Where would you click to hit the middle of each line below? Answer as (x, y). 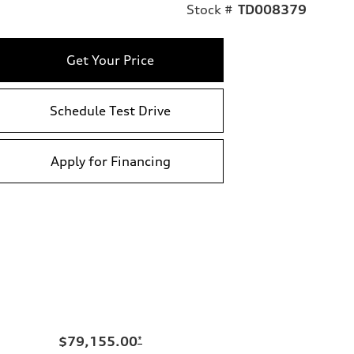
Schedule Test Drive (110, 110)
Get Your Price (110, 60)
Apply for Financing (110, 161)
